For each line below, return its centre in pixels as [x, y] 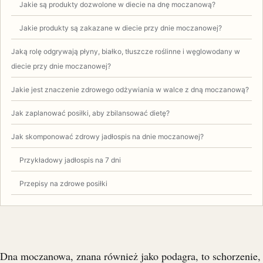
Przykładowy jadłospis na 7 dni [70, 160]
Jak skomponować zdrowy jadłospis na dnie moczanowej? [107, 136]
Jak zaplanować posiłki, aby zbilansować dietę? [90, 113]
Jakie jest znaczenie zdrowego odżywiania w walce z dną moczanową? [130, 89]
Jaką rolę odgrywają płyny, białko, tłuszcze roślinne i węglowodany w [126, 51]
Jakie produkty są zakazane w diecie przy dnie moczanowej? [121, 28]
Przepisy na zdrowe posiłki [63, 183]
